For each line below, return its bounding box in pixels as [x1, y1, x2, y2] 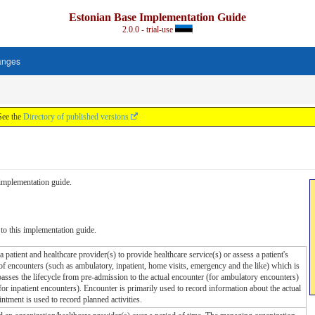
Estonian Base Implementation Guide [69, 11, 246, 23]
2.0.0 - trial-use [122, 25, 175, 34]
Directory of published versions [23, 112, 129, 122]
